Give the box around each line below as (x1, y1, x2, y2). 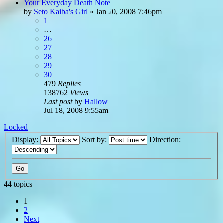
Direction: (149, 135, 183, 144)
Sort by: (82, 135, 109, 144)
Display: (12, 135, 40, 144)
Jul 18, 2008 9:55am (44, 106, 108, 114)
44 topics (4, 180, 32, 189)
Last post (44, 97, 74, 106)
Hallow (84, 97, 108, 106)
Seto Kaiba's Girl (34, 7, 88, 16)
